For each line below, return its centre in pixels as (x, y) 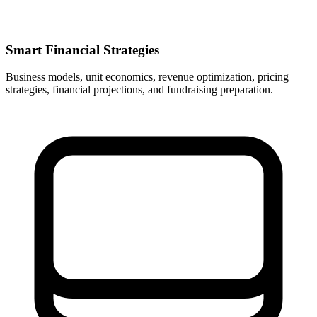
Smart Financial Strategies (82, 50)
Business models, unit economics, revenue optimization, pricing (147, 77)
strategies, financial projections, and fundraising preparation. (139, 90)
